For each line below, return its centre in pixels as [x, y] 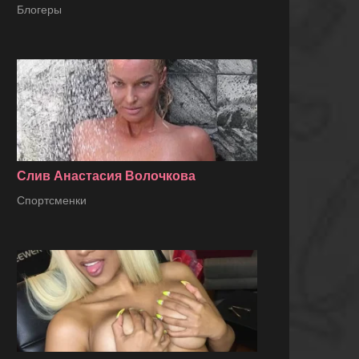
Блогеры [39, 9]
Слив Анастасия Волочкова [106, 176]
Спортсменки [52, 201]
